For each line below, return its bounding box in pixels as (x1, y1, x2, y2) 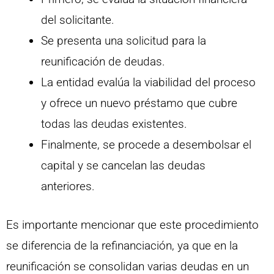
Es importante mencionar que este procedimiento (6, 217, 259, 232)
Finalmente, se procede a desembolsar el (41, 138, 251, 152)
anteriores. (41, 179, 95, 194)
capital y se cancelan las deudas (41, 158, 206, 173)
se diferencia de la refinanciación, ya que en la (6, 238, 238, 253)
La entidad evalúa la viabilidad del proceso (41, 75, 256, 90)
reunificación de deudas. (41, 54, 165, 69)
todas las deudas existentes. (41, 117, 187, 131)
